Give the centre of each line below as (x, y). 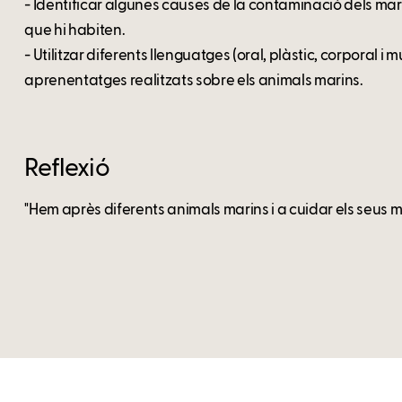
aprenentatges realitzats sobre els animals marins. (194, 82)
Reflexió (67, 169)
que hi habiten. (75, 31)
